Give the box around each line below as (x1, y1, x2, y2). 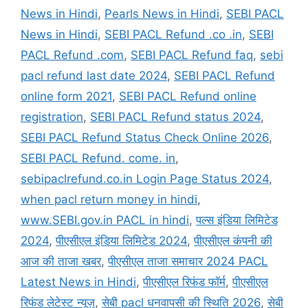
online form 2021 (21, 89, 112, 104)
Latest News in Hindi (21, 275, 136, 289)
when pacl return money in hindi (21, 192, 197, 207)
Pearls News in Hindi (104, 7, 219, 21)
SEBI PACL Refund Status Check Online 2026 (21, 131, 269, 145)
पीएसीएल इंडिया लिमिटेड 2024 (56, 234, 187, 248)
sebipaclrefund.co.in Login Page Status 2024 (21, 172, 269, 186)
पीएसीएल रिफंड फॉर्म (143, 275, 225, 289)
